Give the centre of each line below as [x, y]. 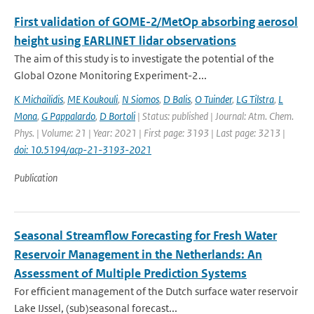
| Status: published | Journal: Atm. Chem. [214, 116]
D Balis [177, 99]
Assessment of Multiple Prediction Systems [130, 273]
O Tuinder [213, 99]
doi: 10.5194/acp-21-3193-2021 [83, 150]
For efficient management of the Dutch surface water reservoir [156, 291]
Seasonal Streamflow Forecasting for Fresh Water [145, 235]
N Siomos [141, 99]
